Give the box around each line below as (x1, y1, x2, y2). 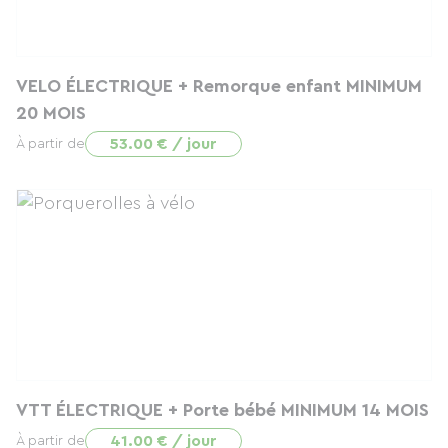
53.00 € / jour (110, 136, 217, 152)
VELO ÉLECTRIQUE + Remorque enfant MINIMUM (16, 77, 422, 95)
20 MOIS (16, 104, 86, 122)
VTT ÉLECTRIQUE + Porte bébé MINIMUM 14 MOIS (16, 401, 429, 419)
